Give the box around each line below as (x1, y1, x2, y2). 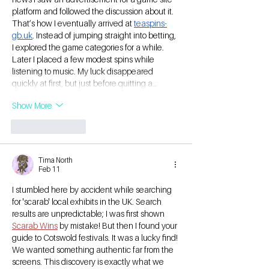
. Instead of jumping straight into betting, (32, 30, 178, 41)
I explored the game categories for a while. (12, 42, 166, 53)
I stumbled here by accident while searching (12, 184, 174, 195)
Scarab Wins (12, 220, 58, 231)
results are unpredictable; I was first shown (12, 208, 166, 219)
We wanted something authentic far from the (12, 244, 175, 255)
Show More (12, 100, 52, 110)
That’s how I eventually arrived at (12, 18, 134, 29)
